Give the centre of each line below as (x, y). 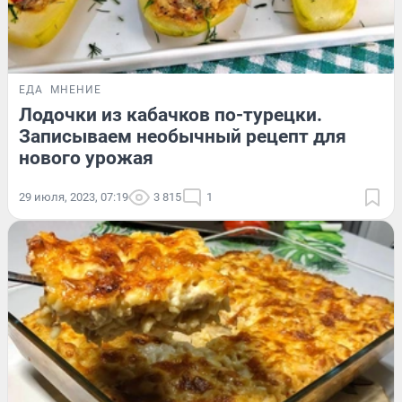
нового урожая (86, 157)
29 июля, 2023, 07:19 (74, 197)
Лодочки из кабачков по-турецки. (170, 114)
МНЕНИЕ (76, 89)
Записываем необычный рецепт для (183, 136)
